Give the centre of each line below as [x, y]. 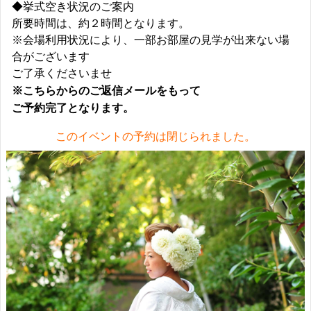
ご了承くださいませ [62, 73]
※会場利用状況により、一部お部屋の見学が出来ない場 [151, 40]
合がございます [51, 56]
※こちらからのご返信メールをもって [106, 91]
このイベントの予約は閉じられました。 [155, 136]
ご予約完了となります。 [73, 108]
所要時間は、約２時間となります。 [101, 23]
